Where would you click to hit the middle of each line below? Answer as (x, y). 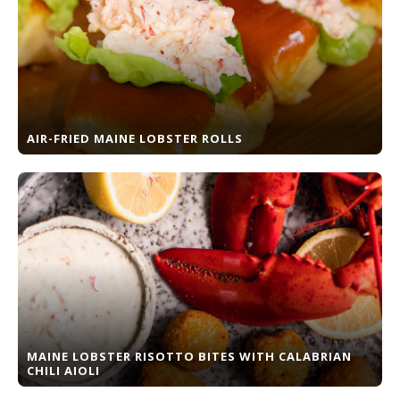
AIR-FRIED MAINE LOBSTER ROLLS (135, 138)
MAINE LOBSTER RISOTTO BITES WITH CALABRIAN (189, 356)
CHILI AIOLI (63, 371)
